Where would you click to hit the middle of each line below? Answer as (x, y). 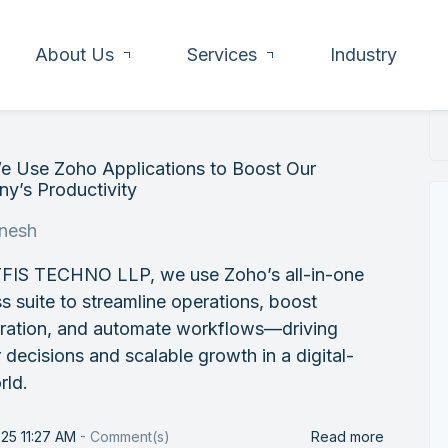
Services (222, 54)
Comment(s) (130, 436)
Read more (347, 436)
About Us (74, 54)
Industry (363, 54)
